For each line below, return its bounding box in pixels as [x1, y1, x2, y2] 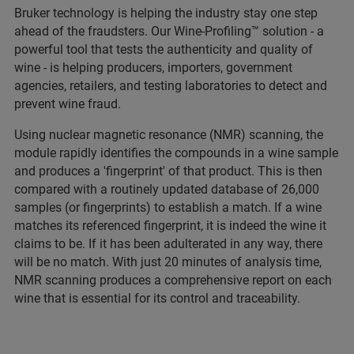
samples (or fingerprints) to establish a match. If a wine [14, 200, 322, 216]
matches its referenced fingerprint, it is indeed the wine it [14, 218, 326, 234]
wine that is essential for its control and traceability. [14, 291, 300, 307]
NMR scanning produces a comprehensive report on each [14, 273, 332, 288]
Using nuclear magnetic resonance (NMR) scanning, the [14, 127, 323, 143]
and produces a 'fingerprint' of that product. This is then [14, 164, 322, 179]
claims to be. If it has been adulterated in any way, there [14, 236, 322, 252]
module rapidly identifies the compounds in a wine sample [14, 145, 338, 161]
